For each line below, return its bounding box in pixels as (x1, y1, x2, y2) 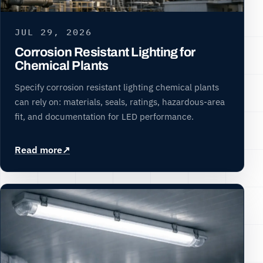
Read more (15, 144, 62, 156)
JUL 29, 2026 (15, 25, 92, 38)
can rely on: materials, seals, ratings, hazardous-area (15, 95, 225, 107)
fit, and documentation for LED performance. (15, 110, 194, 122)
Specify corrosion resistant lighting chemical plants (15, 80, 219, 93)
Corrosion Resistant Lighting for (15, 45, 195, 59)
